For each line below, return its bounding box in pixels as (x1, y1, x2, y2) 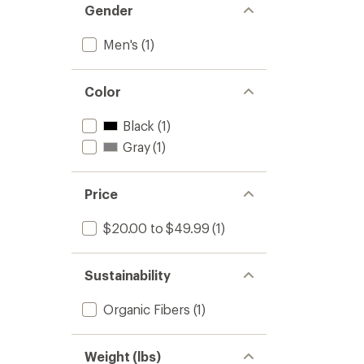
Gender (84, 2, 133, 18)
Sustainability (84, 267, 171, 283)
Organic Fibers (103, 301, 190, 317)
